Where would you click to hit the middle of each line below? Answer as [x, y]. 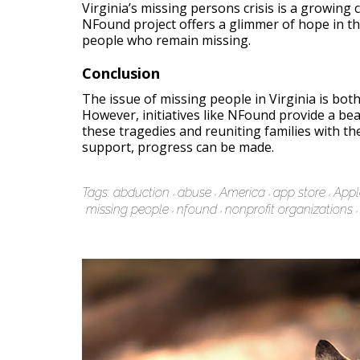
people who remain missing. [166, 40]
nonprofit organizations [289, 209]
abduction [141, 192]
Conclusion [121, 73]
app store [299, 192]
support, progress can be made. [178, 147]
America [242, 192]
